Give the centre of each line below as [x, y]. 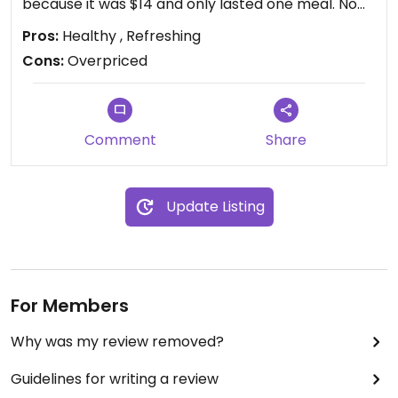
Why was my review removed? [117, 342]
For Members [70, 306]
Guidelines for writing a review [115, 379]
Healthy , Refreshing [130, 36]
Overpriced [106, 61]
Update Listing [215, 207]
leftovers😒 [61, 25]
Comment [120, 140]
